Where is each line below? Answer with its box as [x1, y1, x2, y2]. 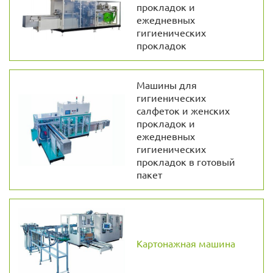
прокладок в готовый [136, 155, 235, 168]
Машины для [136, 79, 197, 91]
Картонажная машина [136, 237, 235, 250]
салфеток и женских [136, 104, 230, 117]
